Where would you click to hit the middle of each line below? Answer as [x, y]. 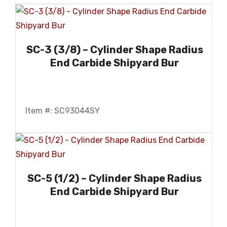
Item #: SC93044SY [63, 110]
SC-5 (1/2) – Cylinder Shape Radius [115, 179]
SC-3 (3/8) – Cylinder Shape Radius [115, 49]
